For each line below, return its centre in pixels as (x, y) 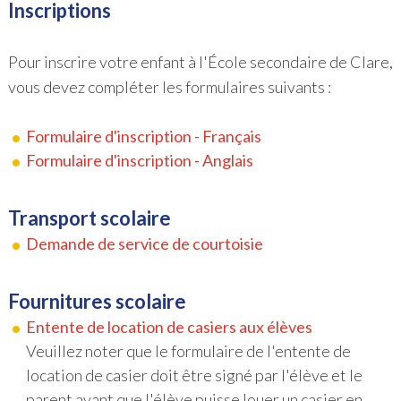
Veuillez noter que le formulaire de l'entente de (188, 350)
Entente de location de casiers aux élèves (169, 326)
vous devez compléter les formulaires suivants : (169, 86)
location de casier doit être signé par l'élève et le (194, 375)
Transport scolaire (89, 218)
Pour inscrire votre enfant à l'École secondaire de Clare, (200, 61)
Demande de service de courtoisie (144, 243)
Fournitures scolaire (97, 301)
